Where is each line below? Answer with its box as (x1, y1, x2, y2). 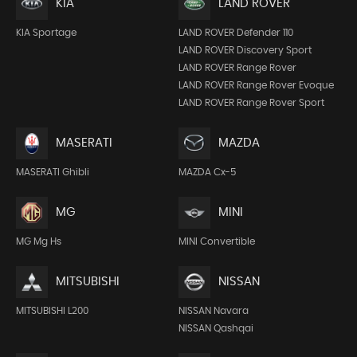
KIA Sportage (16, 27, 76, 37)
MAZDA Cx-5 (178, 167, 236, 177)
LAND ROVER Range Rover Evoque (178, 80, 334, 90)
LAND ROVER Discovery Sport (178, 45, 312, 55)
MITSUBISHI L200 (16, 305, 88, 316)
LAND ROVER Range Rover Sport (178, 97, 324, 108)
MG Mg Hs (16, 236, 61, 246)
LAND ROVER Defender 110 (178, 27, 293, 37)
